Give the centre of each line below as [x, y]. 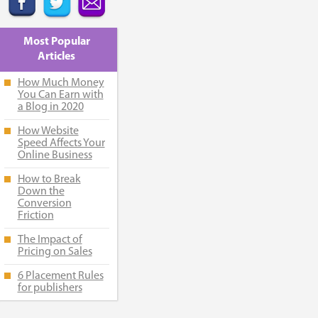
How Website [48, 131]
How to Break [49, 180]
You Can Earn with [60, 95]
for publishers [50, 288]
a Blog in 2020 [50, 107]
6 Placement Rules [60, 276]
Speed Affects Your [61, 143]
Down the [41, 192]
